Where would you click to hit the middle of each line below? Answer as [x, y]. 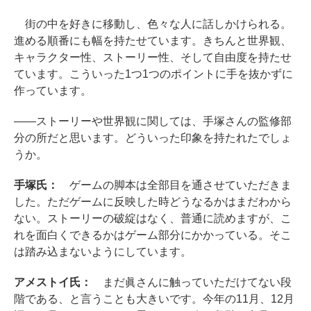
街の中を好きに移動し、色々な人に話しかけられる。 [153, 24]
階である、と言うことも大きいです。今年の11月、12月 [154, 299]
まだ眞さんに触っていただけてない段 [191, 282]
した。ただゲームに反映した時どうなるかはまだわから [153, 202]
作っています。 [53, 91]
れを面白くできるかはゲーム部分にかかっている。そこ [153, 235]
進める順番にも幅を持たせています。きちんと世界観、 [153, 41]
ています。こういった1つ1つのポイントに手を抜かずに [153, 74]
